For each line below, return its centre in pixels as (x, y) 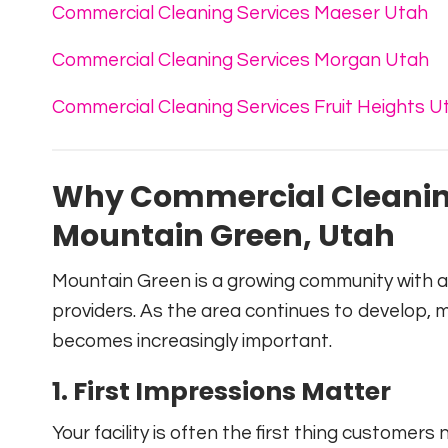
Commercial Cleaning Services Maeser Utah (240, 12)
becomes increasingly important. (192, 340)
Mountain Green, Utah (223, 235)
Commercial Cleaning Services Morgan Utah (240, 59)
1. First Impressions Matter (221, 391)
